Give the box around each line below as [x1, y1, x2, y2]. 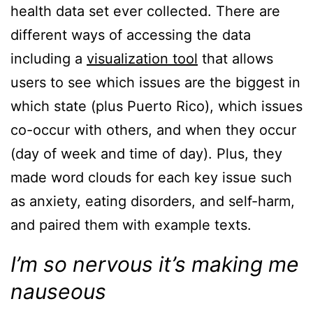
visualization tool [87, 50, 198, 68]
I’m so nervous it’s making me [10, 252, 299, 277]
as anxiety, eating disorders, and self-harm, [10, 193, 295, 210]
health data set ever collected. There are [10, 3, 280, 20]
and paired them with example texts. [10, 217, 252, 234]
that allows [198, 50, 273, 68]
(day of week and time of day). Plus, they [10, 145, 282, 163]
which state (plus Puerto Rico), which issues [10, 98, 303, 115]
